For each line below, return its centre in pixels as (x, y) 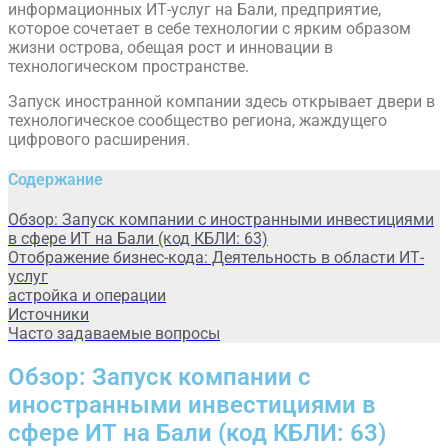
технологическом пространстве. (128, 66)
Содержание (55, 180)
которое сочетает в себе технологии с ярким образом (209, 28)
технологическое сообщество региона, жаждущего (197, 120)
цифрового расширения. (99, 139)
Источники (48, 315)
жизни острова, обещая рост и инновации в (170, 47)
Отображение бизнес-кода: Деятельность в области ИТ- (216, 258)
